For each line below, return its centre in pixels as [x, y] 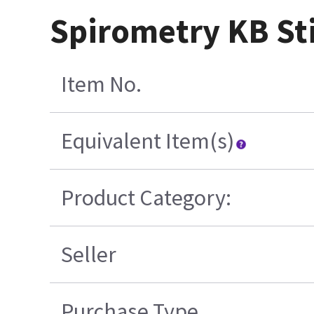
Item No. [101, 84]
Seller [88, 254]
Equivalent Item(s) [147, 141]
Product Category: [146, 197]
